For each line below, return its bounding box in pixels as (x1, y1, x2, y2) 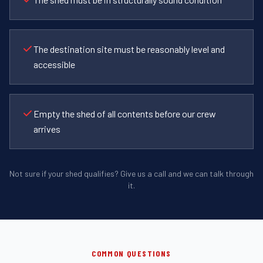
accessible (33, 58, 75, 70)
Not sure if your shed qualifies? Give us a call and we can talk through (9, 168, 254, 178)
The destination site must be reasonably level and (33, 43, 225, 55)
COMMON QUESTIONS (92, 248, 171, 258)
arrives (33, 123, 60, 134)
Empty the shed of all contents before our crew (33, 107, 216, 119)
